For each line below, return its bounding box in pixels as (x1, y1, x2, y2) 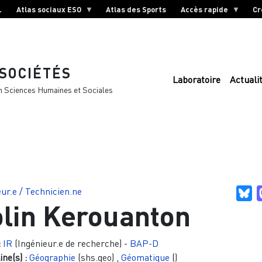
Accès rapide (181, 4, 229, 14)
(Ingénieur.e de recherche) (12, 237, 122, 249)
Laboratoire (173, 74, 220, 86)
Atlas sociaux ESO (16, 4, 82, 14)
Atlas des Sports (105, 4, 166, 14)
